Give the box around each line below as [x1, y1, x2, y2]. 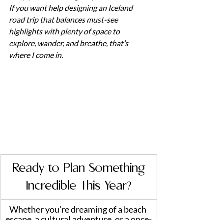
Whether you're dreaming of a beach [9, 203, 148, 215]
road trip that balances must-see [9, 14, 119, 24]
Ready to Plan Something [8, 161, 149, 175]
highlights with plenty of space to [9, 26, 121, 36]
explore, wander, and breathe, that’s [9, 38, 130, 48]
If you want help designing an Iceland [9, 2, 134, 12]
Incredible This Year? [26, 179, 132, 193]
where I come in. [9, 50, 63, 59]
